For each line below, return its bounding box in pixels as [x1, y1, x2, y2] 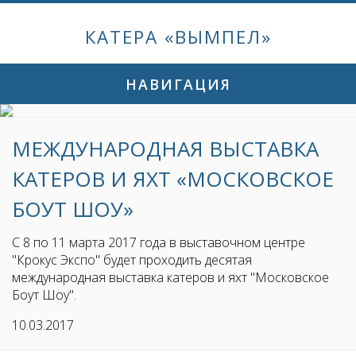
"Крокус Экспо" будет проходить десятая [12, 251, 252, 269]
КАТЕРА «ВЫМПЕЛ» [84, 25, 272, 49]
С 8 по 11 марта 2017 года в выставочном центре [12, 234, 305, 252]
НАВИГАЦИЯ [125, 74, 231, 94]
